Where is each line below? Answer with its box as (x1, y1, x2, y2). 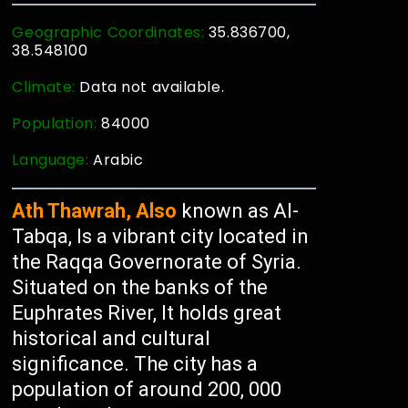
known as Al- (177, 199, 300, 222)
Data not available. (79, 76, 225, 97)
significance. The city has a (12, 352, 259, 375)
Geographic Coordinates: (12, 22, 209, 43)
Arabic (93, 149, 144, 170)
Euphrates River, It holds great (12, 301, 282, 324)
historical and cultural (12, 327, 211, 350)
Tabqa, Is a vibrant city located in (12, 225, 310, 248)
